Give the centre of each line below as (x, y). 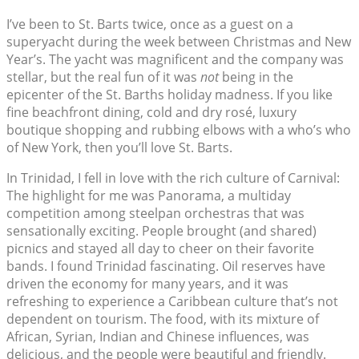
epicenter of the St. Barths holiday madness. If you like (169, 95)
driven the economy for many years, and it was (147, 284)
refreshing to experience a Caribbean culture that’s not (172, 302)
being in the (256, 77)
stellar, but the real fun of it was (103, 77)
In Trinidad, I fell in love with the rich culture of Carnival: (173, 178)
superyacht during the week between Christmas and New (179, 42)
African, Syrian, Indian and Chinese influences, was (158, 337)
